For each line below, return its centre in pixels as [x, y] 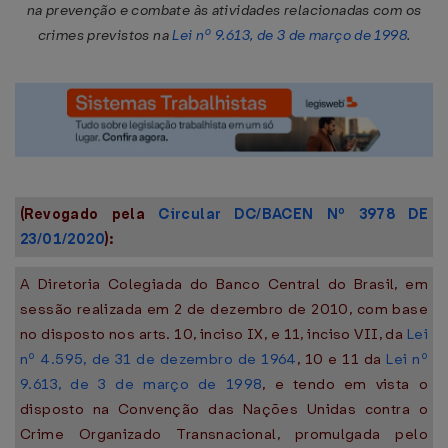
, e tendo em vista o [345, 384]
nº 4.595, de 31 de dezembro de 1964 [158, 359]
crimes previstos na [105, 35]
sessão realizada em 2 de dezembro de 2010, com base [224, 309]
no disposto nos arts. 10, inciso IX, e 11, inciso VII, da [213, 334]
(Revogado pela [89, 214]
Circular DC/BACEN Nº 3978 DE [293, 214]
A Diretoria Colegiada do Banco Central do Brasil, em [224, 284]
